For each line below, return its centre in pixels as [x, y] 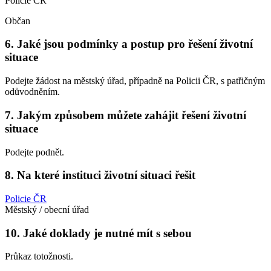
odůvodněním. [32, 92]
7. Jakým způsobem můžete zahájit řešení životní [126, 115]
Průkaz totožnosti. [39, 256]
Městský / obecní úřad [47, 209]
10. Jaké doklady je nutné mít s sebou [98, 233]
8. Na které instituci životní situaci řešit [100, 175]
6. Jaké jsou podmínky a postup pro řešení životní [129, 44]
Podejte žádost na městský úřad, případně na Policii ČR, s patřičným [135, 81]
